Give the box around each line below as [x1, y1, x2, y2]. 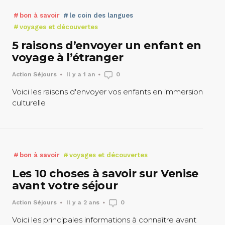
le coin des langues [67, 12, 133, 20]
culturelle [12, 98, 46, 108]
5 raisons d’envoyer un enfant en [12, 39, 201, 53]
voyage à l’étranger [12, 51, 124, 65]
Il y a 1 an [66, 71, 95, 78]
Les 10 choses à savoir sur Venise [12, 167, 199, 181]
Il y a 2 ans [66, 199, 99, 206]
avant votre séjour [12, 179, 118, 193]
